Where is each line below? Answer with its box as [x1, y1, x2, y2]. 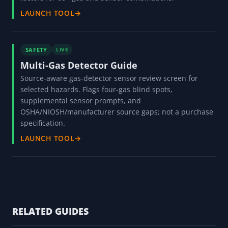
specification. [20, 118, 65, 128]
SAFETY [25, 45, 47, 53]
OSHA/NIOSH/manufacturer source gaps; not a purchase [20, 106, 213, 117]
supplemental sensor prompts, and [20, 95, 141, 105]
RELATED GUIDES [12, 205, 89, 217]
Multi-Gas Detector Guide [20, 59, 137, 71]
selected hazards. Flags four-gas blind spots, [20, 84, 173, 94]
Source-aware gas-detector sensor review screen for [20, 73, 198, 83]
